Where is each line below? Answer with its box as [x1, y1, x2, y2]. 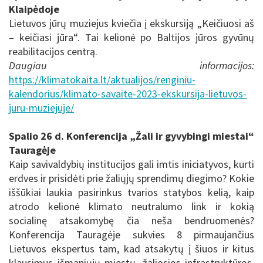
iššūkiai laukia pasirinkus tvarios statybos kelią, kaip [9, 186, 254, 200]
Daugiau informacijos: [9, 58, 254, 72]
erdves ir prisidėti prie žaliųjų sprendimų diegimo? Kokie [9, 171, 254, 186]
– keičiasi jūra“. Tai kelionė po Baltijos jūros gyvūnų [9, 30, 254, 44]
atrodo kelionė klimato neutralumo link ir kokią [9, 200, 254, 214]
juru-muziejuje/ [9, 100, 74, 114]
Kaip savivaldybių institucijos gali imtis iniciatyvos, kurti [9, 157, 254, 171]
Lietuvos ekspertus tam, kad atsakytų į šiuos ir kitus [9, 242, 254, 256]
